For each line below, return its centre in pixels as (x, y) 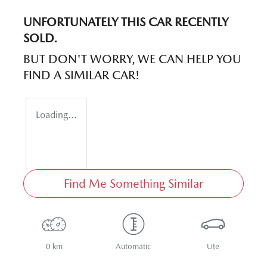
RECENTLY (200, 22)
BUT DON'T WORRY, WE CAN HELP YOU (132, 59)
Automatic (133, 246)
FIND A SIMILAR (68, 75)
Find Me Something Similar (133, 183)
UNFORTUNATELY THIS (86, 22)
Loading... (56, 114)
